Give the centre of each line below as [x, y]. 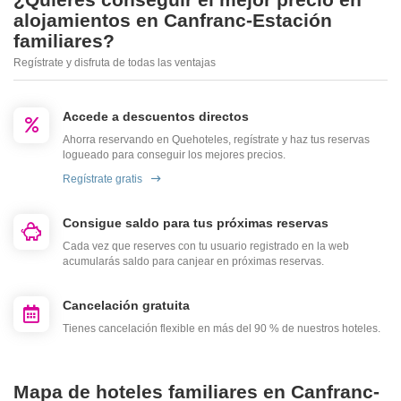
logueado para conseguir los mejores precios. [174, 154]
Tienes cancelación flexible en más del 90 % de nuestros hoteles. [222, 328]
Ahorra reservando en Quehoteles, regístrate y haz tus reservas [216, 139]
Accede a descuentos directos [156, 116]
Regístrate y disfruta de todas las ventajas [115, 62]
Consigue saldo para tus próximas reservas [196, 222]
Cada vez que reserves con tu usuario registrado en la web [206, 246]
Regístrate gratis [102, 179]
